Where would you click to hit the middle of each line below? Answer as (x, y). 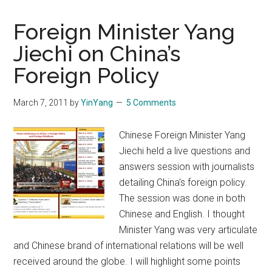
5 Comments (151, 102)
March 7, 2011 (41, 102)
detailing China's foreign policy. (183, 182)
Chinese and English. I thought (182, 214)
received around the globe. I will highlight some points (127, 261)
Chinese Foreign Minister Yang (182, 135)
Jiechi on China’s (97, 53)
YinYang (97, 102)
